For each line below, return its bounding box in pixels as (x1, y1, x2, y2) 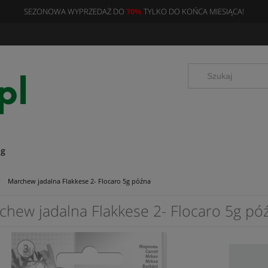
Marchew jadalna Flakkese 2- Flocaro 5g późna (8, 176, 151, 185)
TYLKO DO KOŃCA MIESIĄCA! (142, 6, 244, 17)
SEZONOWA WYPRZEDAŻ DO (24, 6, 126, 17)
